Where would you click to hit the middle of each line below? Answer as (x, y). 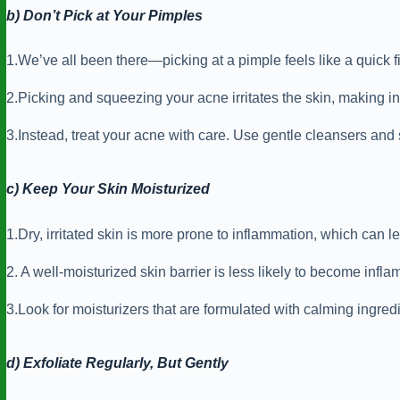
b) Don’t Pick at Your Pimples (104, 15)
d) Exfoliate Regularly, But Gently (117, 363)
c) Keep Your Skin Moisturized (108, 189)
